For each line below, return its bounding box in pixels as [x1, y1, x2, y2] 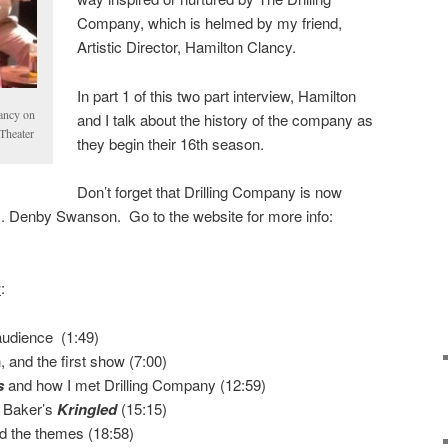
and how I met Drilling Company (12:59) [3, 373, 266, 395]
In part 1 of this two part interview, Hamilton [77, 84, 357, 106]
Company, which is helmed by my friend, [77, 12, 343, 34]
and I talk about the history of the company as [77, 108, 374, 130]
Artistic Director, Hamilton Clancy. [77, 36, 297, 58]
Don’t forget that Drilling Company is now [77, 181, 343, 203]
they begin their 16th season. [77, 132, 265, 154]
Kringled [56, 397, 117, 420]
